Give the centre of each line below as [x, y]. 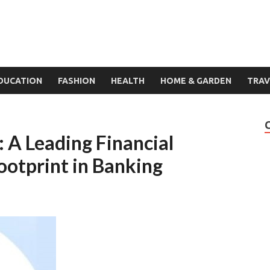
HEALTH [128, 80]
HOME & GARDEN [196, 80]
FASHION [77, 80]
